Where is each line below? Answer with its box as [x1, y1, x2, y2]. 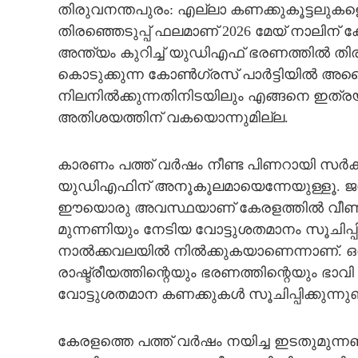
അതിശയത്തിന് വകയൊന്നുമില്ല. [58, 109, 288, 125]
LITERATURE [18, 67, 80, 78]
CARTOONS [18, 21, 75, 32]
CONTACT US [24, 160, 86, 171]
